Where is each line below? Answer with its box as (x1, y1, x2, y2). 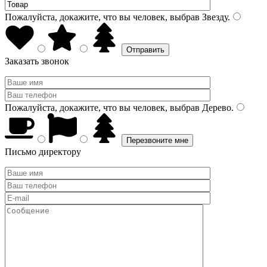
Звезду (200, 12, 228, 22)
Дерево (200, 103, 231, 113)
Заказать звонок (5, 56, 69, 66)
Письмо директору (5, 147, 81, 157)
